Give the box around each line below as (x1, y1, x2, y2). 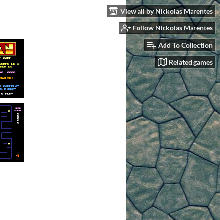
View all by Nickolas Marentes (120, 6, 213, 15)
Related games (169, 57, 213, 66)
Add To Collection (158, 41, 213, 50)
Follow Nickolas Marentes (133, 24, 213, 32)
